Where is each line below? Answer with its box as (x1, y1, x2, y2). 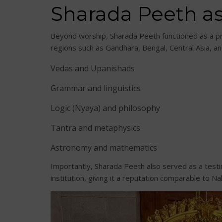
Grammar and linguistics (51, 82, 141, 94)
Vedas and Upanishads (51, 62, 135, 74)
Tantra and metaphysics (51, 122, 140, 133)
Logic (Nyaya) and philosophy (51, 102, 160, 113)
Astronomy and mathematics (51, 142, 157, 153)
